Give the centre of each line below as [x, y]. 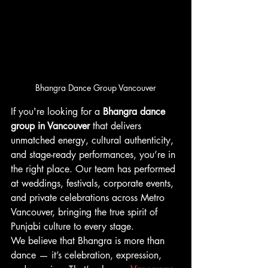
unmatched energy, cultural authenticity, [94, 140]
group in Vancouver [50, 126]
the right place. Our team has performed [95, 169]
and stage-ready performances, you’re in [95, 155]
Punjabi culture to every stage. [72, 226]
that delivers [117, 126]
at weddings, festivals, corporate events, [94, 183]
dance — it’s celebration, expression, [88, 255]
